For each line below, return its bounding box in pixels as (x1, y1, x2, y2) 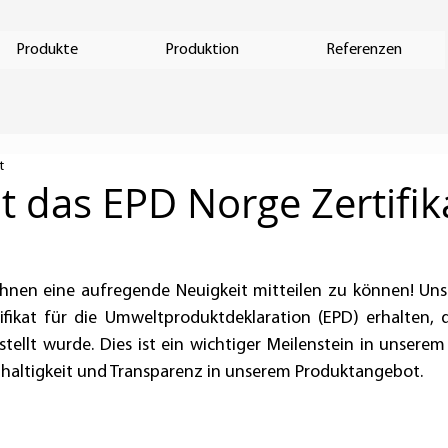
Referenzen (326, 42, 402, 58)
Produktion (165, 42, 239, 58)
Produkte (16, 42, 78, 58)
